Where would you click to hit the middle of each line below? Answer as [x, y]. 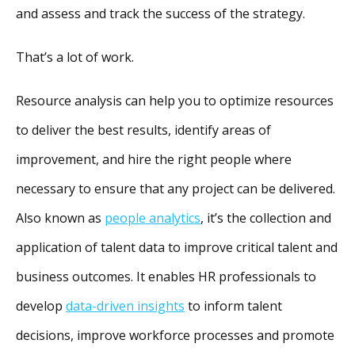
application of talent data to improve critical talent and [177, 247]
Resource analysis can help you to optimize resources [175, 100]
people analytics [153, 218]
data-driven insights [125, 305]
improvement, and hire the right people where [154, 159]
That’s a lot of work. [75, 57]
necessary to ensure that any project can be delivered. [176, 188]
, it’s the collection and [266, 218]
